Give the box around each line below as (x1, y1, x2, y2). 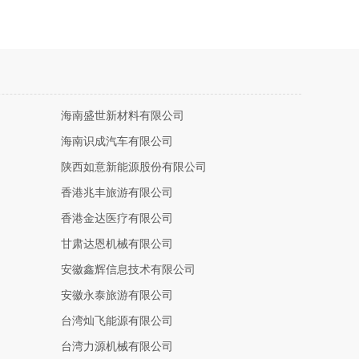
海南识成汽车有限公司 (61, 135, 173, 147)
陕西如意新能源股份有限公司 (61, 161, 207, 173)
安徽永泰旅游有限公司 (61, 289, 173, 301)
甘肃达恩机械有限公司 (61, 238, 173, 250)
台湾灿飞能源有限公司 (61, 315, 173, 327)
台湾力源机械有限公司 (61, 341, 173, 353)
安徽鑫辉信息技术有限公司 (61, 264, 196, 276)
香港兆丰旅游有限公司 (61, 187, 173, 199)
